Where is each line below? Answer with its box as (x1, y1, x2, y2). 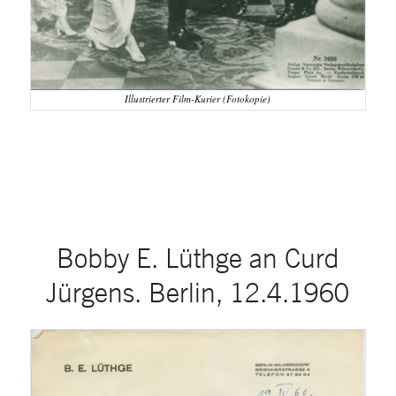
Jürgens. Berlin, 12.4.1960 (46, 276, 350, 308)
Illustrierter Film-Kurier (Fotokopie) (125, 92, 271, 106)
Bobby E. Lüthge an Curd (56, 241, 339, 273)
